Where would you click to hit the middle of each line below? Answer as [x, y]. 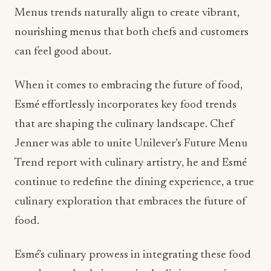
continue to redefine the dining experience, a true [134, 182]
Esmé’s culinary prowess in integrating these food [133, 255]
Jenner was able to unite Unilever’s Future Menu [131, 144]
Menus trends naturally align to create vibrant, [127, 13]
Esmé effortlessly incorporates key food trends [126, 105]
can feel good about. [63, 52]
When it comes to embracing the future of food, [129, 86]
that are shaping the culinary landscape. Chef [124, 124]
